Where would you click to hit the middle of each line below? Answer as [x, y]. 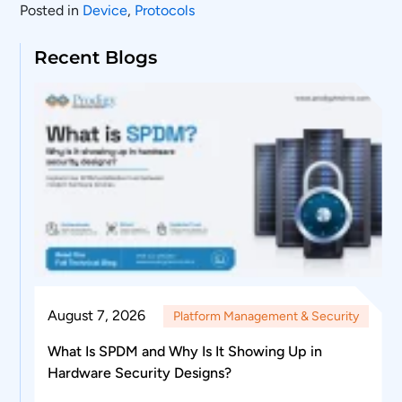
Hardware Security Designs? [140, 372]
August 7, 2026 [97, 315]
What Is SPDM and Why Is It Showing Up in [185, 351]
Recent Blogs [96, 57]
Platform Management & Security [266, 316]
